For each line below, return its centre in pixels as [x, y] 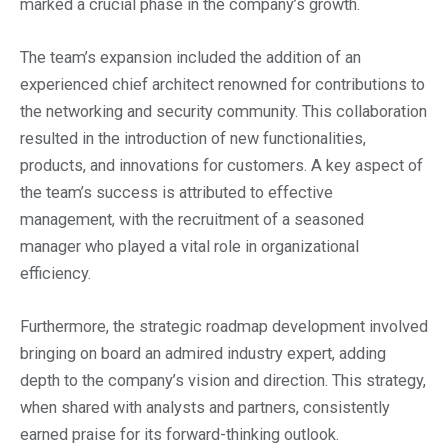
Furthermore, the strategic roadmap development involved [224, 327]
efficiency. [55, 274]
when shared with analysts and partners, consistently [205, 408]
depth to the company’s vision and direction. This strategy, [223, 381]
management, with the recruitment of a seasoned [192, 220]
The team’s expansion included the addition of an [190, 58]
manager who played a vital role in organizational [189, 247]
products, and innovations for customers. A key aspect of [221, 166]
